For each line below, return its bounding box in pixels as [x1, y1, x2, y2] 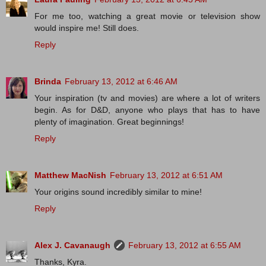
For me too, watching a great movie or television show [34, 11, 260, 21]
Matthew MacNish [34, 170, 106, 180]
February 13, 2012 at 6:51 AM [110, 170, 223, 180]
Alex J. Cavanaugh [34, 240, 110, 250]
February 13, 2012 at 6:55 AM [128, 240, 241, 250]
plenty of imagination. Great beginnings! [34, 116, 184, 126]
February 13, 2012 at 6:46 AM [65, 76, 178, 86]
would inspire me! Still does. [34, 23, 139, 33]
